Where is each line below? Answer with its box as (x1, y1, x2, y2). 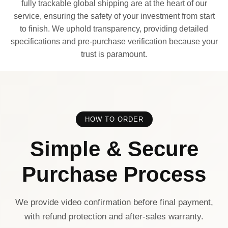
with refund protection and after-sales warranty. (24, 211, 204, 221)
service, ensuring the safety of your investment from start (13, 11, 215, 20)
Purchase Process (22, 162, 206, 186)
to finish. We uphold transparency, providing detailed (20, 24, 208, 33)
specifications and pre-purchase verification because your (10, 37, 218, 46)
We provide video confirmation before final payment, (15, 197, 213, 207)
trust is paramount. (81, 49, 147, 59)
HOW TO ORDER (84, 115, 144, 123)
